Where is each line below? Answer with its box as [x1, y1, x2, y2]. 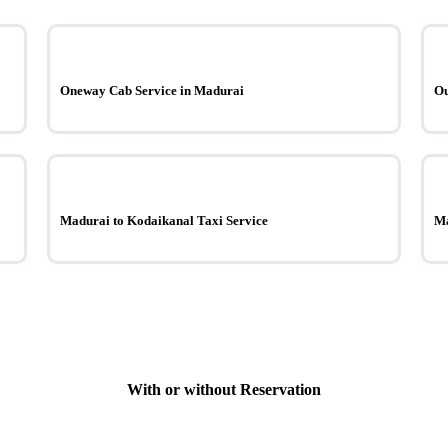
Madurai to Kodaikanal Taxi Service [60, 213, 269, 229]
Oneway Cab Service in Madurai [60, 82, 245, 98]
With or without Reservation [126, 381, 321, 399]
